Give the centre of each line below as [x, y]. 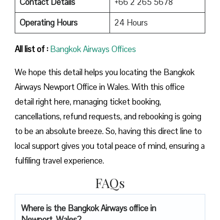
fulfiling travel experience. [59, 160]
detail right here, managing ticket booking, [88, 101]
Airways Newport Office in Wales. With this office [100, 87]
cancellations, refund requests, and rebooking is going [108, 116]
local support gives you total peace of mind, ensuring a [110, 146]
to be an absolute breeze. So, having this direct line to [108, 131]
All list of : [31, 49]
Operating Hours [48, 22]
